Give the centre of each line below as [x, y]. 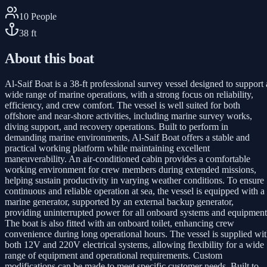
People [44, 16]
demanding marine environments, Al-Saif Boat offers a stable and [127, 137]
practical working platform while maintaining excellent [107, 148]
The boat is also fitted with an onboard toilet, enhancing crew [119, 223]
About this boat [49, 58]
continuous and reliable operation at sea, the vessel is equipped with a [135, 191]
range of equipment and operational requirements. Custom [114, 255]
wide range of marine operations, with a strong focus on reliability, [129, 94]
